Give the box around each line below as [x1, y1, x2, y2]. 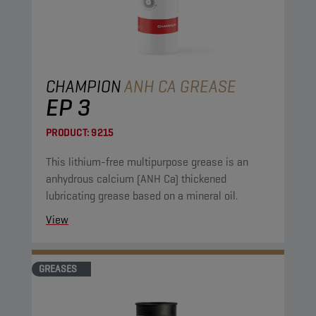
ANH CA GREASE [124, 75, 236, 97]
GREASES [39, 262, 77, 275]
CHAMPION [46, 75, 121, 97]
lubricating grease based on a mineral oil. [46, 188, 238, 203]
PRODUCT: [46, 126, 89, 139]
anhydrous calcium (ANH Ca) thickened [46, 171, 181, 186]
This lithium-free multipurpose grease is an [46, 154, 248, 169]
